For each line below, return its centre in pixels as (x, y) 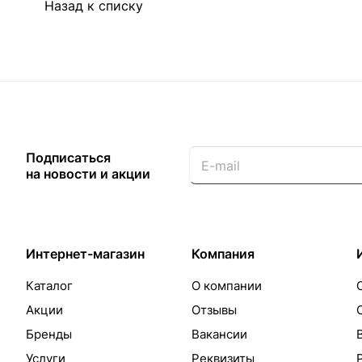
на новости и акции (88, 174)
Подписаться (68, 158)
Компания (223, 254)
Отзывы (214, 310)
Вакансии (219, 335)
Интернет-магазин (85, 254)
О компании (226, 286)
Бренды (49, 335)
